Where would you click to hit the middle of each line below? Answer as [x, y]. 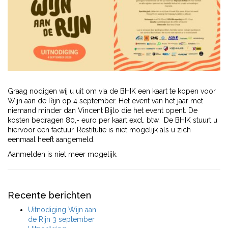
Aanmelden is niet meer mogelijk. [63, 154]
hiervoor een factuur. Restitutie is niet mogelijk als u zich [99, 130]
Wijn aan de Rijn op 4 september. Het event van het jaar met [105, 101]
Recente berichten [49, 195]
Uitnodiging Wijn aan [62, 210]
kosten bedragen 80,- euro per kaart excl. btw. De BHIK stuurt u [112, 120]
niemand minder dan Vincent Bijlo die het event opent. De [103, 110]
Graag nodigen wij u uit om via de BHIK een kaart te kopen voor [112, 91]
